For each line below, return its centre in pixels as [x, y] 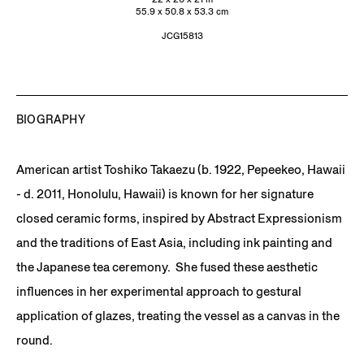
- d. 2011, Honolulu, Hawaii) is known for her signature [165, 193]
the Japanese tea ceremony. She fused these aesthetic [167, 266]
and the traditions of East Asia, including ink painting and [174, 242]
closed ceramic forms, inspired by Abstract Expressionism [179, 218]
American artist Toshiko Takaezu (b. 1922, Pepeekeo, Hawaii [181, 169]
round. [35, 340]
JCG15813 [182, 36]
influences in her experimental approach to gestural [159, 291]
